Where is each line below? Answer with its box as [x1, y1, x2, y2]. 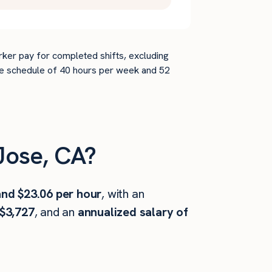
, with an [101, 186, 144, 202]
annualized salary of [77, 204, 188, 220]
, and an [34, 204, 78, 220]
